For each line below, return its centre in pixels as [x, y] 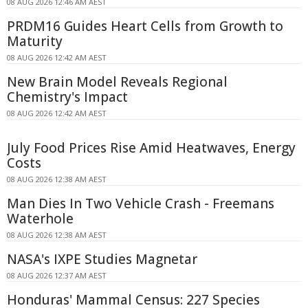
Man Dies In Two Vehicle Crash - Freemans [141, 203]
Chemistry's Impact [67, 97]
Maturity [35, 41]
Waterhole [40, 218]
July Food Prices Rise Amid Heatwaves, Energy [151, 147]
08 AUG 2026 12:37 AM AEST [57, 275]
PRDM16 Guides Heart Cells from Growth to [145, 26]
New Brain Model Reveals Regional [117, 81]
